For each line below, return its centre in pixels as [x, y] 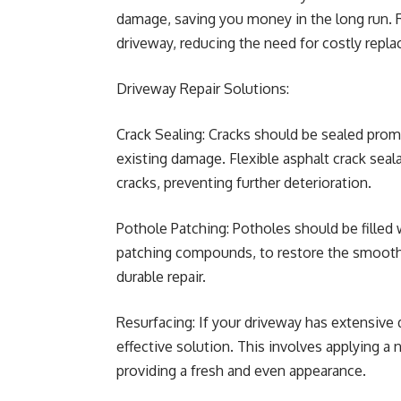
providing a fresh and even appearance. [241, 371]
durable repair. [161, 277]
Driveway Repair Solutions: [203, 89]
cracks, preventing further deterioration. [244, 183]
